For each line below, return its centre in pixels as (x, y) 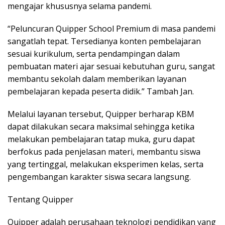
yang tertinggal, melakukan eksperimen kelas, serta (105, 164)
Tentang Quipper (40, 200)
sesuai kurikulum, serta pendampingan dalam (94, 54)
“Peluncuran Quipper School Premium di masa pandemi (111, 29)
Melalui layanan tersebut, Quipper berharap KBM (101, 114)
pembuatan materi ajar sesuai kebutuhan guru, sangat (111, 67)
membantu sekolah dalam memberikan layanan (97, 79)
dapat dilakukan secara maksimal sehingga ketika (101, 127)
